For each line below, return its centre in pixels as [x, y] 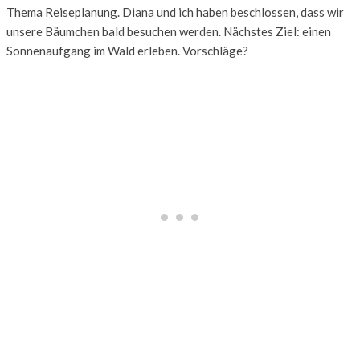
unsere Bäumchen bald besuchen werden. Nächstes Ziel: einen [169, 31]
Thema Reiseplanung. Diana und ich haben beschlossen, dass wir [175, 12]
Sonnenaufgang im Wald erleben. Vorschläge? [127, 50]
